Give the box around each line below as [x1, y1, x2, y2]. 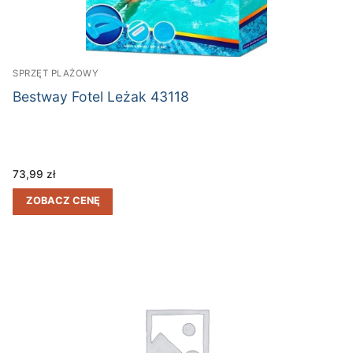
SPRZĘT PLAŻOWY [13, 67, 98, 79]
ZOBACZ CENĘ [25, 195, 100, 207]
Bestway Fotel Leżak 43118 [13, 88, 189, 106]
